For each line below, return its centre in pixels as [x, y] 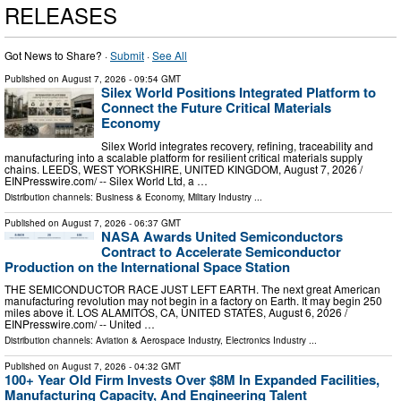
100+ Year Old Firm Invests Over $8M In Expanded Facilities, [192, 380]
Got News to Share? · [57, 55]
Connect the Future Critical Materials [216, 108]
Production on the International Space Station [147, 266]
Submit [127, 55]
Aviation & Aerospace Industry [158, 341]
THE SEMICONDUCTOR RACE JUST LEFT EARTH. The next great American [192, 289]
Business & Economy [139, 196]
